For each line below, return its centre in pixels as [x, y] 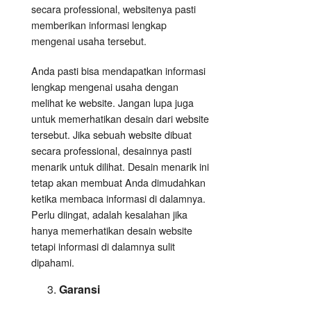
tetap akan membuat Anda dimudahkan [118, 183]
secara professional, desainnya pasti [111, 151]
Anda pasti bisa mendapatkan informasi [118, 71]
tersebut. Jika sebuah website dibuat [111, 135]
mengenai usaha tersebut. [89, 41]
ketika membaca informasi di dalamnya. [118, 199]
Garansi [79, 289]
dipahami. [53, 262]
